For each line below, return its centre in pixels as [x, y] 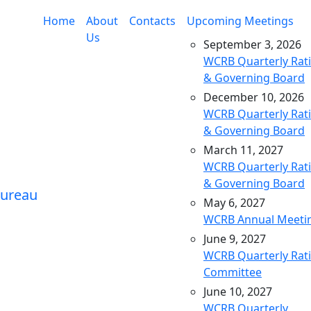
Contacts [152, 21]
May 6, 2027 [234, 203]
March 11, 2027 [243, 150]
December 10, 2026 [254, 97]
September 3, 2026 [252, 44]
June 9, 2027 [235, 239]
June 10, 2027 [238, 292]
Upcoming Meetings [240, 21]
